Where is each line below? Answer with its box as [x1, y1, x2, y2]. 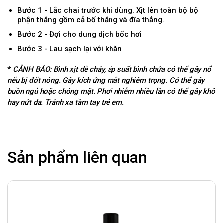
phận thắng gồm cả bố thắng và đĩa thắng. [17, 15, 164, 25]
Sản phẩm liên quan [7, 148, 147, 167]
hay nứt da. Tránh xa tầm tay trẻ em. [7, 98, 124, 107]
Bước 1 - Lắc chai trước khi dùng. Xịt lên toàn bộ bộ [17, 6, 198, 15]
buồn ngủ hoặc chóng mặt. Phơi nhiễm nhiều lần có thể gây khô [7, 87, 216, 96]
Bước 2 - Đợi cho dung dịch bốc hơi [17, 30, 142, 39]
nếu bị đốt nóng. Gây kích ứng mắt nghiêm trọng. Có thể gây [7, 76, 205, 85]
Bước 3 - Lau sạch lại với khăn [17, 44, 122, 54]
